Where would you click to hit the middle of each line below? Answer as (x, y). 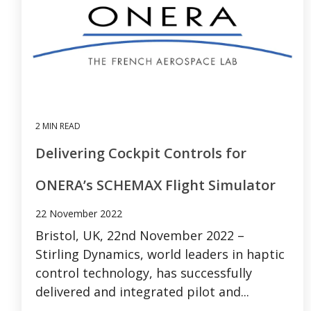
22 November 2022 (79, 213)
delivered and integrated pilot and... (142, 291)
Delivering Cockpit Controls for (141, 153)
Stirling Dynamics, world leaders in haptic (160, 254)
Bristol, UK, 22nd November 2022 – (140, 235)
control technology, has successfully (144, 272)
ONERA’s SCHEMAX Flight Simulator (155, 185)
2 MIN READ (58, 126)
